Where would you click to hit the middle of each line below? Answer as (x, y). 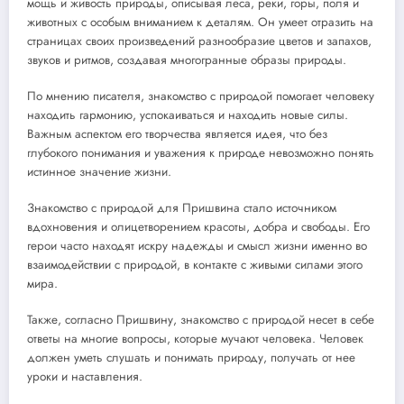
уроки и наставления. (85, 377)
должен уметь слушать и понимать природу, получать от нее (191, 358)
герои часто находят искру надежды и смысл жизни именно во (197, 246)
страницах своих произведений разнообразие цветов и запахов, (199, 41)
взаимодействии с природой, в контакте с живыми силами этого (195, 265)
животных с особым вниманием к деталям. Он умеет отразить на (200, 22)
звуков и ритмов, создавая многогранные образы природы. (187, 60)
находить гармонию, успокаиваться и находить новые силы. (188, 115)
